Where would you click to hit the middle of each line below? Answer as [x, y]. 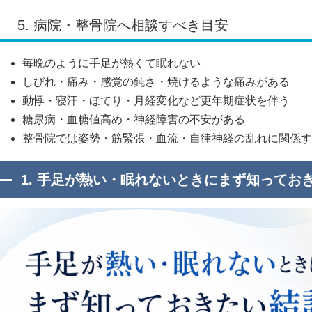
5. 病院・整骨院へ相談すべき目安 [123, 25]
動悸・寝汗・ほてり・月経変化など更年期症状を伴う [156, 101]
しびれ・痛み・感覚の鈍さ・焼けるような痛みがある [156, 82]
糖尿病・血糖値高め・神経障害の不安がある [134, 120]
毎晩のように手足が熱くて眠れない [111, 63]
